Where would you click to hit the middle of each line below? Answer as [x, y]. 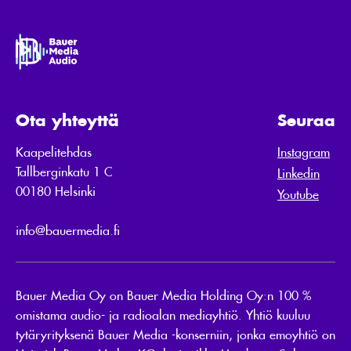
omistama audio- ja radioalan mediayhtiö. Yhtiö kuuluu [163, 314]
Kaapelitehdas [54, 151]
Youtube [298, 193]
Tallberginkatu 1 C [64, 170]
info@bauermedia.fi [68, 229]
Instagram [304, 151]
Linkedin [299, 172]
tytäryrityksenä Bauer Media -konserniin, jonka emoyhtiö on [175, 333]
